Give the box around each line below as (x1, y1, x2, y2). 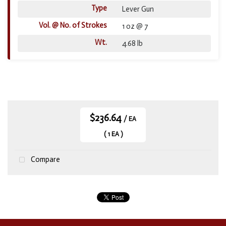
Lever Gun (122, 5, 154, 14)
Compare (29, 155, 61, 164)
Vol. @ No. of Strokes (38, 21, 107, 30)
